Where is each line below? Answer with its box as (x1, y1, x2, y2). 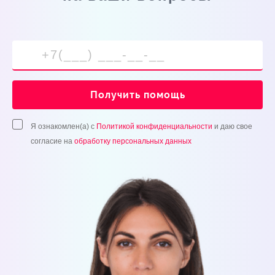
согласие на (31, 136, 74, 145)
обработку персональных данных (74, 136, 192, 145)
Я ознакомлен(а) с (31, 122, 96, 131)
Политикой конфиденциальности (96, 122, 212, 131)
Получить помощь (90, 88, 185, 101)
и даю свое (212, 122, 252, 131)
